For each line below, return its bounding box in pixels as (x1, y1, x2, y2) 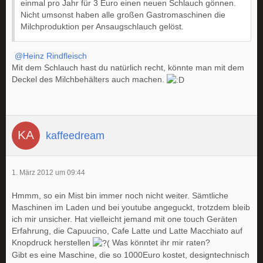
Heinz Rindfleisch (23, 50, 87, 60)
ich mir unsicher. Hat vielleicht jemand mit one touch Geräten (12, 214, 237, 224)
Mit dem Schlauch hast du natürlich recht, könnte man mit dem (12, 62, 244, 72)
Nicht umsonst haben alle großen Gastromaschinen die (21, 9, 225, 19)
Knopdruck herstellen (12, 238, 93, 248)
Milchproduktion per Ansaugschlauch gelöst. (21, 21, 184, 31)
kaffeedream (46, 129, 104, 141)
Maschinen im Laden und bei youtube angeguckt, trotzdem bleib (12, 203, 250, 213)
